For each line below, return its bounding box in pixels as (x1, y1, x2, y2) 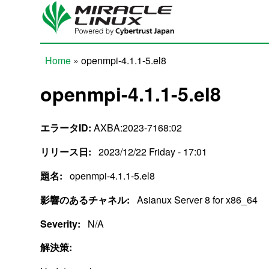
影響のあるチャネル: (40, 192, 133, 207)
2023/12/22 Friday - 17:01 (98, 144, 208, 159)
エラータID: (40, 120, 92, 134)
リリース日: (40, 144, 94, 159)
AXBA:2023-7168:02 (91, 120, 183, 134)
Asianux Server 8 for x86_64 (137, 192, 258, 207)
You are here (40, 65, 127, 86)
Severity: (40, 216, 83, 231)
